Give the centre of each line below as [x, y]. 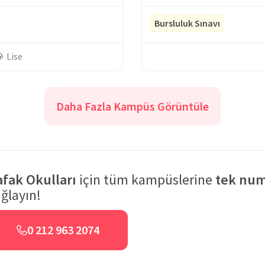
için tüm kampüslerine [146, 180]
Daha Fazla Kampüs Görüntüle [132, 106]
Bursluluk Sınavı [187, 23]
